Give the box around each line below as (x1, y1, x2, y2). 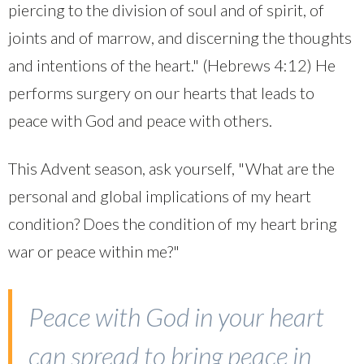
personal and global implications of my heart (8, 186, 311, 206)
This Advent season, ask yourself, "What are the (8, 158, 335, 179)
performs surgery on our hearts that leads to (8, 83, 314, 103)
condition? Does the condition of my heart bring (8, 214, 337, 234)
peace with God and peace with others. (8, 110, 272, 131)
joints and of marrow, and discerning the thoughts (8, 28, 352, 48)
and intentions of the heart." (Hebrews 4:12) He (8, 55, 336, 76)
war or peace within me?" (8, 241, 180, 262)
